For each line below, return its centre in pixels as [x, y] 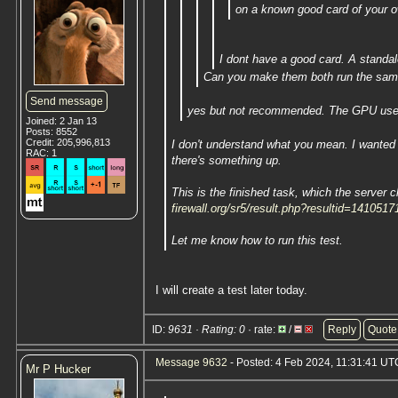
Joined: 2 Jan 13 [61, 121]
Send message [67, 101]
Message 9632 [191, 362]
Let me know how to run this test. [257, 240]
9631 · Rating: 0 [207, 330]
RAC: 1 [41, 153]
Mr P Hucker [58, 369]
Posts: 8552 [52, 131]
